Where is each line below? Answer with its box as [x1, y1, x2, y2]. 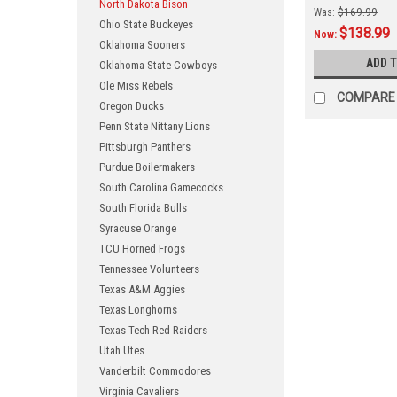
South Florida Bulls [99, 201, 187, 214]
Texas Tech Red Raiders [99, 323, 207, 337]
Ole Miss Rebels [99, 79, 173, 92]
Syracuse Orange [99, 222, 176, 235]
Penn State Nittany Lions [99, 120, 210, 133]
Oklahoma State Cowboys [99, 58, 217, 72]
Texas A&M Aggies [99, 283, 185, 296]
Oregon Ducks [99, 99, 164, 113]
